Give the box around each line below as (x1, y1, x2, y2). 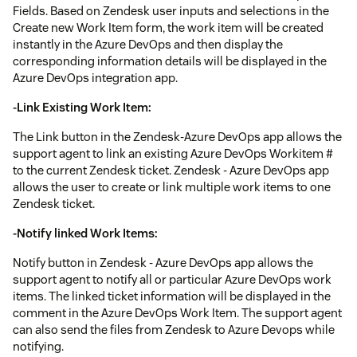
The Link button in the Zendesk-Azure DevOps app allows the (13, 129, 342, 145)
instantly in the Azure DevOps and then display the (13, 37, 283, 53)
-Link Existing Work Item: (13, 100, 151, 116)
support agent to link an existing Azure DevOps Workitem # (13, 146, 333, 162)
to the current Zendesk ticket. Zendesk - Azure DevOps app (13, 163, 329, 178)
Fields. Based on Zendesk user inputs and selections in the (13, 3, 329, 19)
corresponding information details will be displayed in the (13, 53, 327, 69)
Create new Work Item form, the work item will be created (13, 20, 324, 36)
